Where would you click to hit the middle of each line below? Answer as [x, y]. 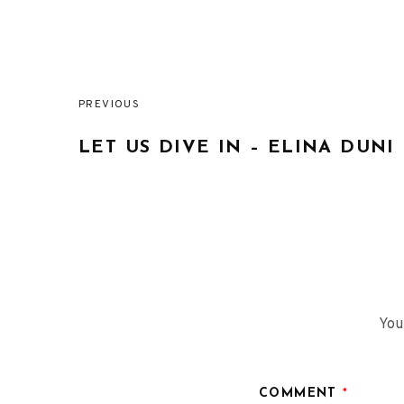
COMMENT [301, 393]
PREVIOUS [110, 105]
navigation [109, 178]
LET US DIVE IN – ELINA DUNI [237, 148]
